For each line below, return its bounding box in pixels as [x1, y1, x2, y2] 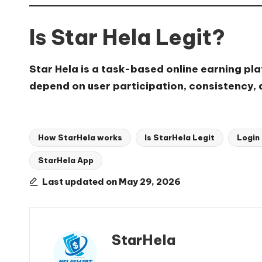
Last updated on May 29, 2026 [42, 176, 181, 188]
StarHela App [38, 156, 94, 166]
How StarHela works [38, 133, 122, 143]
